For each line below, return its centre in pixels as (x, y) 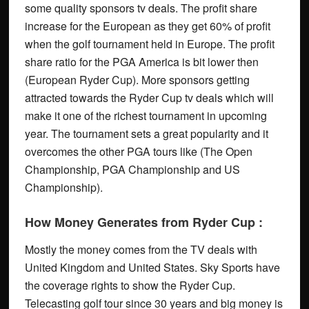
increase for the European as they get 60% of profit (147, 26)
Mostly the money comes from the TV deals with (141, 250)
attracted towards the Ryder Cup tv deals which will (149, 98)
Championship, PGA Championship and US (132, 170)
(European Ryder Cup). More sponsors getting (137, 80)
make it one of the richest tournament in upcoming (146, 116)
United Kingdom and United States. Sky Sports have (152, 268)
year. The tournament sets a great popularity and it (146, 134)
